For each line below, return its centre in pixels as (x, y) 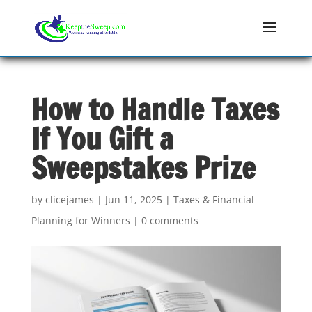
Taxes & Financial (213, 200)
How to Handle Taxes (155, 109)
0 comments (170, 220)
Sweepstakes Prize (143, 168)
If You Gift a (102, 139)
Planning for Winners (80, 220)
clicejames (69, 200)
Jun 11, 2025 (133, 200)
